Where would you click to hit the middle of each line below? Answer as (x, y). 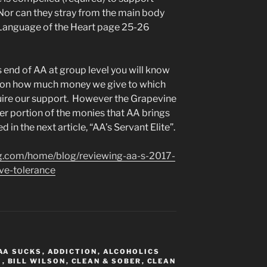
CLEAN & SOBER (106, 261)
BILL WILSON (37, 261)
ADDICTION (72, 251)
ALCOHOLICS (131, 251)
